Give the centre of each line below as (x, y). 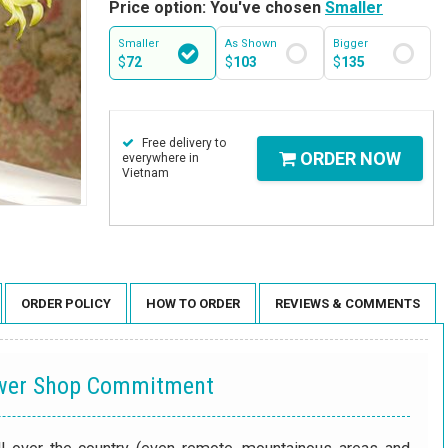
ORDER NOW (348, 158)
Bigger (350, 43)
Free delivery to (182, 143)
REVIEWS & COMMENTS (347, 304)
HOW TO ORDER (193, 304)
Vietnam (145, 173)
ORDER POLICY (66, 304)
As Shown (251, 43)
